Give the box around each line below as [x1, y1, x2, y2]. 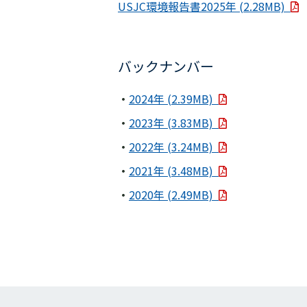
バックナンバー [118, 56, 214, 76]
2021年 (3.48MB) [129, 162, 219, 179]
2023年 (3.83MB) [129, 114, 219, 131]
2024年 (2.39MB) [129, 90, 219, 107]
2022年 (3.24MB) [129, 138, 219, 155]
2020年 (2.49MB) [129, 186, 219, 203]
